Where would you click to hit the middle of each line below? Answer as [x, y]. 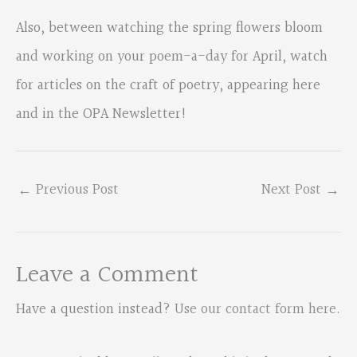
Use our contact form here [255, 310]
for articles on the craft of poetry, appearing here [168, 85]
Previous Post [75, 190]
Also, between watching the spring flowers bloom [169, 28]
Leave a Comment [107, 276]
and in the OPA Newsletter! [102, 114]
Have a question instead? [95, 310]
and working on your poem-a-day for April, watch [172, 57]
